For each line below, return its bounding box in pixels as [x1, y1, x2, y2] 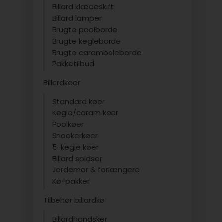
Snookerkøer [52, 130, 98, 141]
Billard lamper [52, 13, 102, 23]
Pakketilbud [52, 58, 95, 69]
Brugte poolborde [52, 24, 118, 35]
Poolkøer [52, 119, 84, 129]
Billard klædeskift [52, 1, 114, 12]
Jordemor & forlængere [52, 165, 140, 175]
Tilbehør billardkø [43, 195, 105, 205]
